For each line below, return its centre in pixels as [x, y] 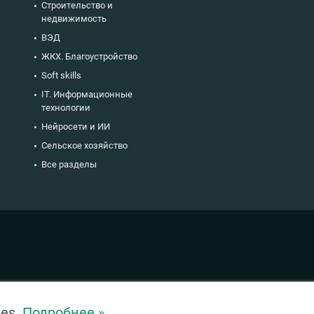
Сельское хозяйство [84, 145]
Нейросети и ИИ [76, 126]
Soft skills [61, 75]
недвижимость [74, 18]
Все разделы [69, 164]
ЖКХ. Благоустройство [89, 56]
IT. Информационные [87, 94]
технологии [66, 107]
